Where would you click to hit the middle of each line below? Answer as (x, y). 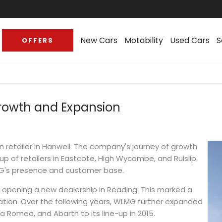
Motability (144, 41)
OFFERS (38, 41)
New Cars (99, 41)
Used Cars (190, 41)
